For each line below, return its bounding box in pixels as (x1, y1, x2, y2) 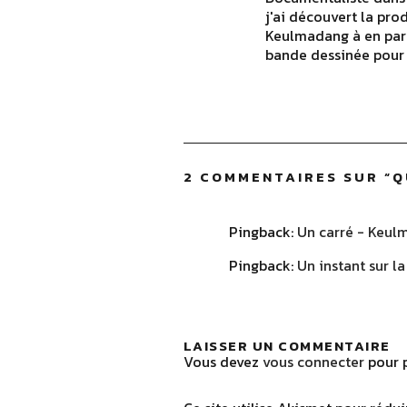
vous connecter (262, 350, 364, 372)
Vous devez (183, 350, 263, 372)
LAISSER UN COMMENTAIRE (183, 334, 391, 356)
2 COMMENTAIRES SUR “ (183, 165, 392, 187)
